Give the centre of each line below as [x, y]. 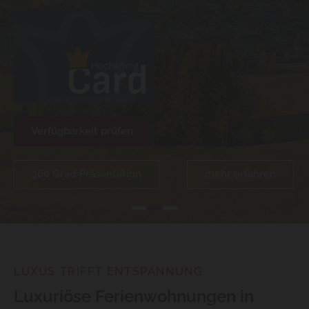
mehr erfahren [240, 174]
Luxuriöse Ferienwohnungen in [134, 297]
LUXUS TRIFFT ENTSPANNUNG [108, 272]
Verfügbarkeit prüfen [82, 131]
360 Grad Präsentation [87, 174]
